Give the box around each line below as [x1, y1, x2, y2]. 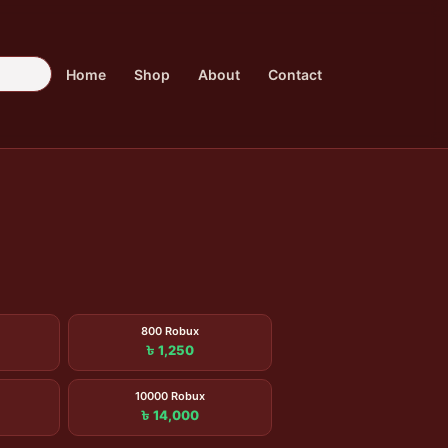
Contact [268, 65, 322, 83]
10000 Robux [135, 389, 205, 403]
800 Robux [141, 324, 199, 338]
